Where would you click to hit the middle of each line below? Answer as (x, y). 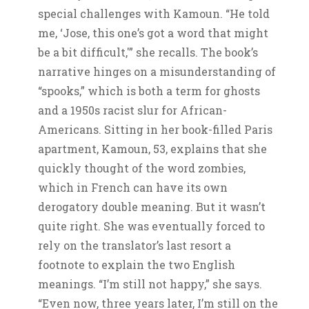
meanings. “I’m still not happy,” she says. (150, 284)
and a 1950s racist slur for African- (132, 110)
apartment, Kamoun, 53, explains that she (152, 149)
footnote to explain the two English (137, 265)
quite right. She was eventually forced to (151, 226)
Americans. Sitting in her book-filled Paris (155, 129)
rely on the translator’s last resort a (134, 245)
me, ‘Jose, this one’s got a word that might (153, 33)
